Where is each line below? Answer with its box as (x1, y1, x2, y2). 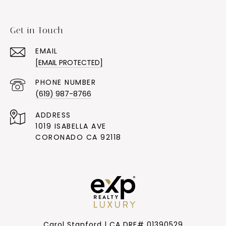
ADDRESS (35, 110, 71, 121)
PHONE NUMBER (35, 77, 96, 88)
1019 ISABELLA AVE (35, 121, 106, 132)
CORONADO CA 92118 (35, 132, 122, 143)
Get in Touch (10, 25, 64, 36)
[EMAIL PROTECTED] (35, 58, 103, 68)
